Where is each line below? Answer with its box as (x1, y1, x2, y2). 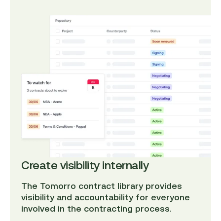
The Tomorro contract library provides (21, 181, 183, 191)
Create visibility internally (21, 158, 149, 172)
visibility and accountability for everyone (21, 192, 190, 202)
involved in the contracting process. (21, 203, 172, 214)
